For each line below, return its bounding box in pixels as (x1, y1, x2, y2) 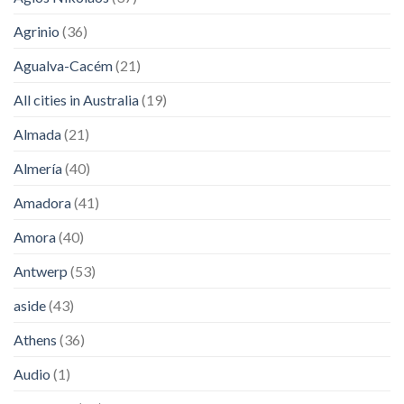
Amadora (14, 193, 71, 211)
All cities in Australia (14, 90, 139, 108)
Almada (14, 124, 61, 142)
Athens (14, 330, 57, 348)
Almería (14, 159, 62, 177)
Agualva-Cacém (14, 56, 113, 74)
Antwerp (14, 262, 68, 280)
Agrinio (14, 22, 60, 40)
